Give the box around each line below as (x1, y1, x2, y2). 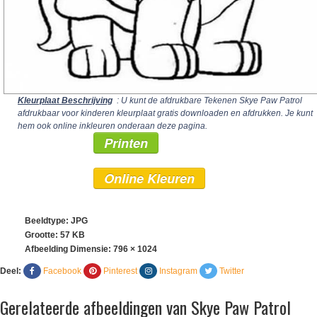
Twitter (219, 266, 244, 276)
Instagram (159, 266, 197, 276)
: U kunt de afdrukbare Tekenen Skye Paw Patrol (115, 96, 302, 105)
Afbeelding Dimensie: (25, 244, 113, 254)
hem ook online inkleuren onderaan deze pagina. (18, 121, 207, 131)
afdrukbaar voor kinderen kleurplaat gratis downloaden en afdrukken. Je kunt (18, 108, 313, 118)
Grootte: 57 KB (25, 230, 85, 240)
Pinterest (103, 266, 137, 276)
